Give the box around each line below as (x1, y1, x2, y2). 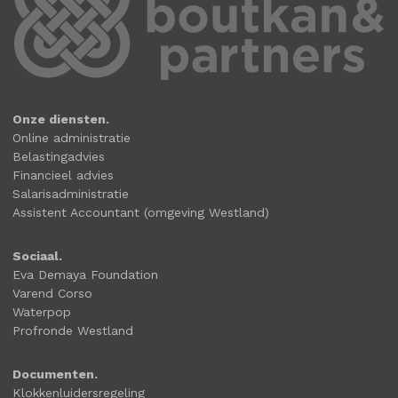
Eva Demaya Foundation (12, 267, 158, 282)
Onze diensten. (12, 111, 109, 126)
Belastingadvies (12, 148, 105, 163)
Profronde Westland (12, 322, 133, 338)
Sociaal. (12, 248, 62, 263)
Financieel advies (12, 167, 114, 182)
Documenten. (12, 366, 98, 381)
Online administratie (12, 130, 131, 145)
